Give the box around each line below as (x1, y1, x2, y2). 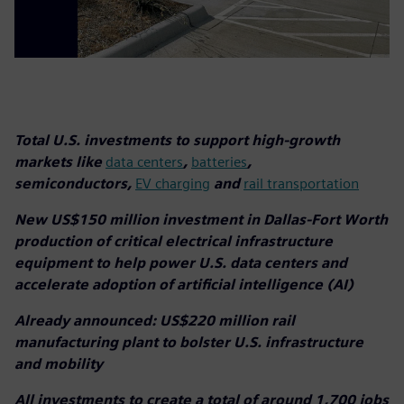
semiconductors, (14, 174, 135, 192)
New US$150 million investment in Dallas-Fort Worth (14, 210, 388, 228)
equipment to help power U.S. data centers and (14, 253, 347, 271)
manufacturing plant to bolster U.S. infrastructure (14, 333, 363, 351)
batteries (191, 152, 247, 170)
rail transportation (243, 174, 359, 192)
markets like (14, 152, 106, 170)
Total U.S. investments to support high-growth (14, 131, 340, 149)
